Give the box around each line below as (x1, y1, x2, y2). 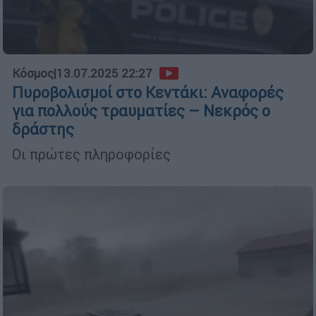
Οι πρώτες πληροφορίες (12, 145, 171, 163)
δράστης (12, 119, 74, 139)
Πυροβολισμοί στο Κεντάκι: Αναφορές (12, 83, 284, 102)
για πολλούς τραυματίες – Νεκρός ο (12, 101, 270, 121)
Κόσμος (12, 65, 54, 81)
